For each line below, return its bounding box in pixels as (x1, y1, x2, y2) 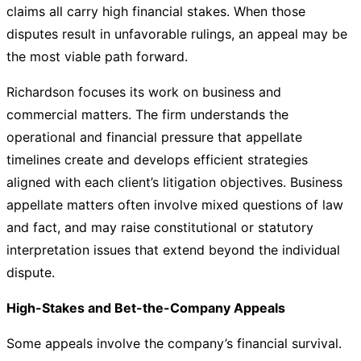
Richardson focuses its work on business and (6, 84, 281, 100)
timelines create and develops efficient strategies (6, 151, 308, 168)
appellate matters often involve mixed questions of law (6, 197, 343, 213)
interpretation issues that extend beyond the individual (6, 242, 340, 258)
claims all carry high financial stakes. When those (6, 3, 305, 19)
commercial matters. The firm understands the (6, 106, 288, 122)
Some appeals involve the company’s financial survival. (6, 335, 342, 351)
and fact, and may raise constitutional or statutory (6, 219, 313, 235)
